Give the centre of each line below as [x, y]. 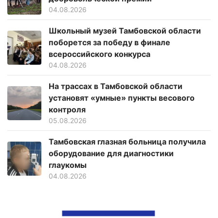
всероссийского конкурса [100, 54]
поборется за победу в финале [109, 43]
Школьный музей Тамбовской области [125, 31]
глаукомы [68, 165]
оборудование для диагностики [111, 154]
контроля [67, 110]
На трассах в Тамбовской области [116, 86]
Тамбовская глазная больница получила [127, 142]
